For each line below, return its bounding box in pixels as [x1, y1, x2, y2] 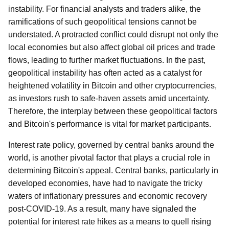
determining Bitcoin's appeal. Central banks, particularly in [8, 166, 218, 175]
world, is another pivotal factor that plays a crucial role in [8, 153, 210, 162]
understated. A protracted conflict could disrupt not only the [8, 30, 218, 39]
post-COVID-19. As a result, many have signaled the [8, 204, 196, 213]
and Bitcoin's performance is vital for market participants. [8, 120, 211, 128]
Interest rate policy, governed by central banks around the [8, 141, 214, 149]
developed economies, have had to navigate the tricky [8, 179, 202, 188]
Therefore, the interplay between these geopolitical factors [8, 107, 217, 116]
